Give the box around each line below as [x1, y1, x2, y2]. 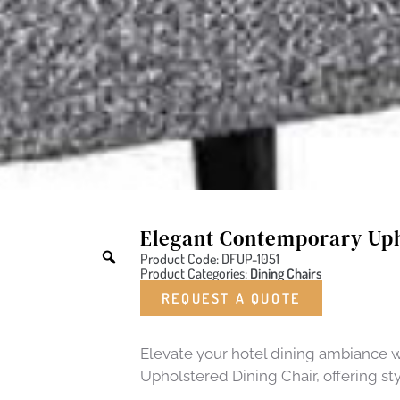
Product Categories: [139, 264, 250, 282]
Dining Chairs [249, 264, 322, 282]
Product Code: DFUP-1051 [139, 250, 279, 268]
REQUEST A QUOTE [161, 289, 301, 307]
